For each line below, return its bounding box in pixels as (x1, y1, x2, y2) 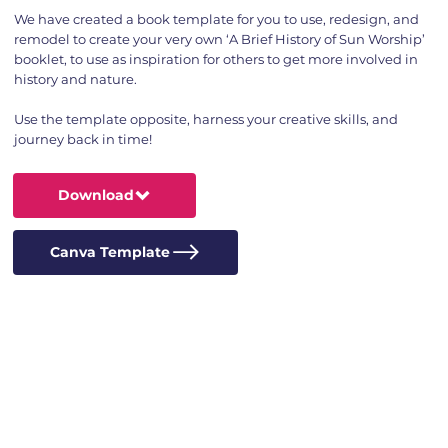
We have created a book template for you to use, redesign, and (13, 10, 419, 27)
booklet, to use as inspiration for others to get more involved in (13, 50, 418, 67)
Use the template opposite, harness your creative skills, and (13, 110, 398, 127)
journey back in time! (13, 130, 152, 147)
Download (58, 186, 135, 205)
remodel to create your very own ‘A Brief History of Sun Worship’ (13, 30, 425, 47)
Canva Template (49, 243, 170, 262)
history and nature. (13, 70, 137, 87)
